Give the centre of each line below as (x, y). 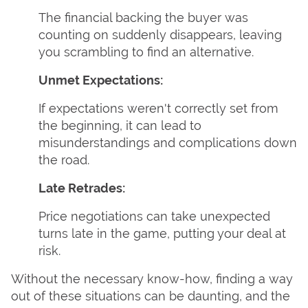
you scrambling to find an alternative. (146, 52)
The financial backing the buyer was (143, 18)
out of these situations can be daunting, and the (151, 296)
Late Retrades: (82, 188)
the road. (64, 160)
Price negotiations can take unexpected (154, 216)
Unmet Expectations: (101, 80)
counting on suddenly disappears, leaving (160, 35)
